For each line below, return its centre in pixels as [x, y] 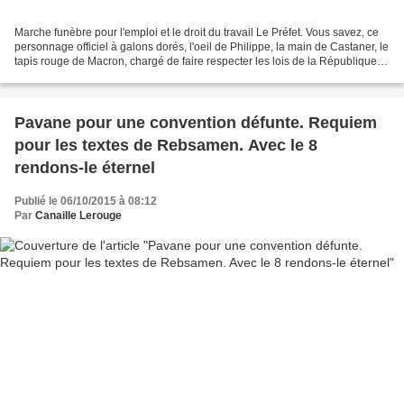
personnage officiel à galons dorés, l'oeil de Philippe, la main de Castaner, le [202, 47]
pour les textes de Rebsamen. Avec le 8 [166, 146]
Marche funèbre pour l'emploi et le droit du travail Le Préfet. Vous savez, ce [197, 33]
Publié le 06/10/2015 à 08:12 [86, 202]
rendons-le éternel [85, 168]
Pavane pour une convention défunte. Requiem [196, 123]
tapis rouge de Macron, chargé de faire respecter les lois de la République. [197, 62]
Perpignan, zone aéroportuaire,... [95, 76]
